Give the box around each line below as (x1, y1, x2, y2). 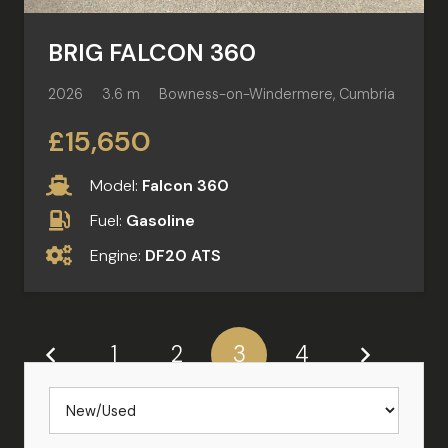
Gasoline (126, 209, 196, 231)
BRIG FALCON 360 (48, 37, 256, 69)
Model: (90, 174, 143, 196)
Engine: (90, 245, 146, 267)
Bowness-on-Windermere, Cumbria (159, 85, 396, 104)
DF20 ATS (145, 245, 222, 267)
